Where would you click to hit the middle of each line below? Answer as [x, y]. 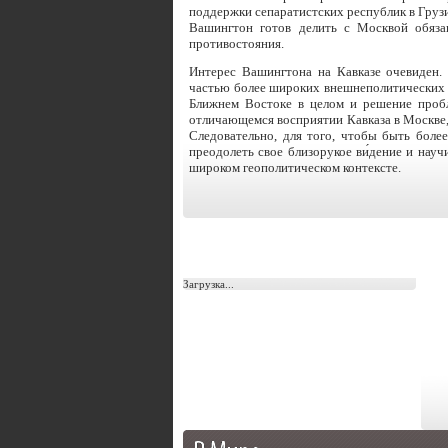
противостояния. [236, 43]
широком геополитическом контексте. [295, 167]
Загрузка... [208, 284]
